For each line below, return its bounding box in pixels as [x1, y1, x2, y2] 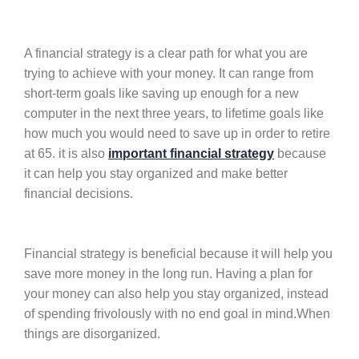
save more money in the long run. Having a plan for [24, 267, 313, 280]
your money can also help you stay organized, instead [24, 287, 329, 301]
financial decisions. [24, 187, 133, 200]
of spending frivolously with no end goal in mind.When [24, 307, 330, 321]
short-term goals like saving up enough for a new [24, 87, 299, 100]
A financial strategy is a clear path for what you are [24, 46, 308, 60]
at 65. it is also [24, 147, 108, 160]
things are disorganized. [24, 327, 160, 341]
